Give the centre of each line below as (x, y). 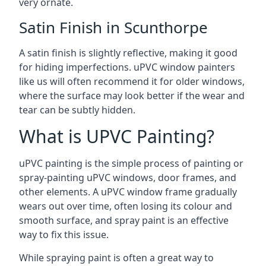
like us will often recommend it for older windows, (132, 81)
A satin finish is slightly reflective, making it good (128, 53)
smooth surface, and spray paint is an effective (124, 220)
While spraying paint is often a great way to (116, 257)
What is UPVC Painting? (117, 136)
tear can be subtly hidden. (77, 110)
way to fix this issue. (64, 234)
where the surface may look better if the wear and (132, 95)
